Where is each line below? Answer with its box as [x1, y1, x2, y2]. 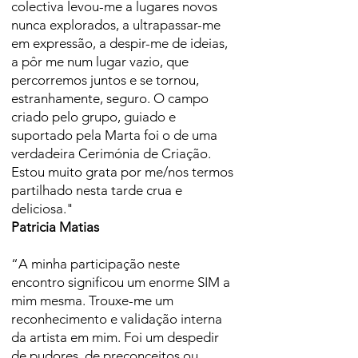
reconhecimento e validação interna [11, 311, 222, 327]
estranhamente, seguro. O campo [11, 90, 209, 106]
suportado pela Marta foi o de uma [11, 127, 217, 143]
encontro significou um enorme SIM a [11, 274, 230, 290]
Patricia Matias [11, 219, 99, 235]
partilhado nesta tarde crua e [11, 182, 182, 198]
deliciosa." [11, 201, 74, 217]
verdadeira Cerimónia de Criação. [11, 145, 211, 161]
